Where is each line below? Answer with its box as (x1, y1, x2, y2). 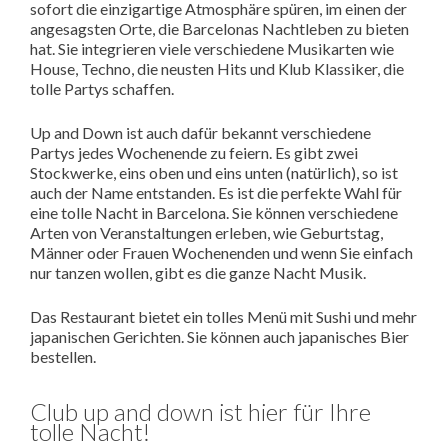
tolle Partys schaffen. (30, 78, 174, 98)
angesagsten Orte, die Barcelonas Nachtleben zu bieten (30, 18, 409, 38)
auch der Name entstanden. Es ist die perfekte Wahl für (30, 182, 402, 202)
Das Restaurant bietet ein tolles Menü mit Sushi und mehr (30, 306, 417, 326)
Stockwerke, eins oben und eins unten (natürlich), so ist (30, 162, 398, 182)
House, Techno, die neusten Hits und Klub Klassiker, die (30, 58, 404, 78)
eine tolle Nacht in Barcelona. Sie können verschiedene (30, 202, 398, 222)
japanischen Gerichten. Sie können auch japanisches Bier (30, 326, 409, 346)
